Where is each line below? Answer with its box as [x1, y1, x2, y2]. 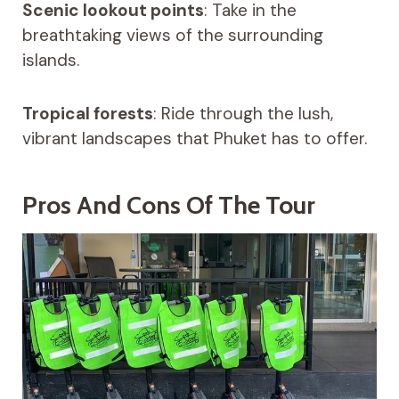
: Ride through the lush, [152, 102, 333, 126]
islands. [21, 49, 79, 72]
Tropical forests [21, 102, 153, 126]
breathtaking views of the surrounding [21, 24, 323, 47]
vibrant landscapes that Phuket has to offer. [21, 127, 367, 151]
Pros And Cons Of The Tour [21, 190, 315, 221]
